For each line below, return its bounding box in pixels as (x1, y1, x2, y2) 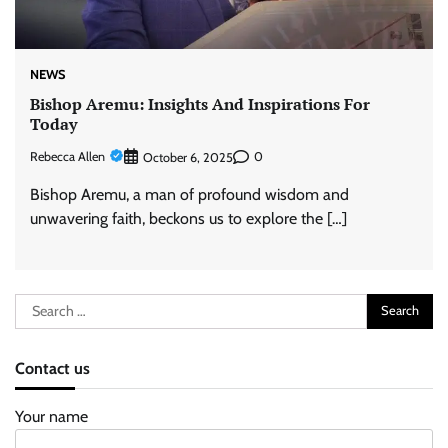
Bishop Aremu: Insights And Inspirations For (30, 93, 370, 116)
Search (14, 294, 60, 314)
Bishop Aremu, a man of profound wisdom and (30, 184, 349, 204)
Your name (15, 406, 88, 426)
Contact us (15, 357, 90, 378)
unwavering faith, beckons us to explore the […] (30, 208, 347, 228)
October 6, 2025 (143, 149, 233, 165)
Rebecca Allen (30, 149, 105, 165)
